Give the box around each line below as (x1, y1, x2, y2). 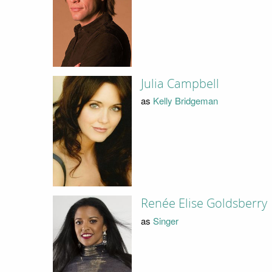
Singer (152, 214, 178, 227)
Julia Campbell (140, 76, 219, 91)
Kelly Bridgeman (152, 94, 218, 107)
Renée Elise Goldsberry (140, 196, 267, 211)
